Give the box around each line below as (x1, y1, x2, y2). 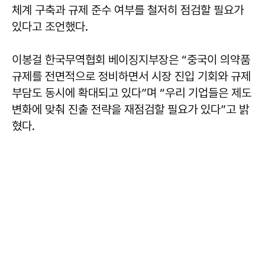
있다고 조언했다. (12, 19, 88, 34)
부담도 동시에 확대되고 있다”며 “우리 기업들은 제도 (12, 85, 251, 100)
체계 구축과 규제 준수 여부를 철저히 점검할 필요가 (12, 2, 244, 17)
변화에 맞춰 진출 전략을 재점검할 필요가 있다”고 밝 (12, 102, 249, 117)
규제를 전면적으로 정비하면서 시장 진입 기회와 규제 (12, 69, 251, 83)
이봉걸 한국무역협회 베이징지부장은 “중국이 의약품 (12, 52, 250, 67)
